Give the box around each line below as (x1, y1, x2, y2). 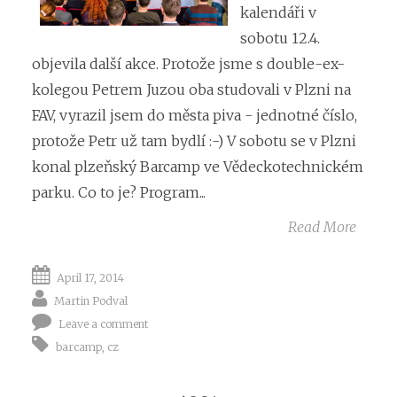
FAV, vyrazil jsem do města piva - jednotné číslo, (32, 106, 357, 125)
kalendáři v (240, 4, 316, 22)
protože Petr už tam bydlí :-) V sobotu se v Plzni (32, 132, 356, 151)
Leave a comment (58, 316, 149, 331)
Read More (288, 218, 356, 237)
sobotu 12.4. (240, 29, 320, 48)
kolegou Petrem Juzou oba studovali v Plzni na (32, 81, 351, 99)
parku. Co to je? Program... (32, 183, 206, 202)
